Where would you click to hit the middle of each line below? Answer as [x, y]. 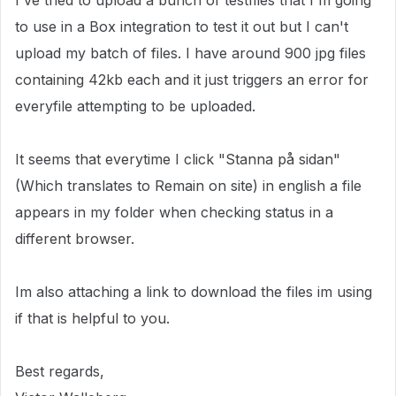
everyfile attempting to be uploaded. [135, 106]
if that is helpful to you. [92, 318]
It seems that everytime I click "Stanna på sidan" [178, 159]
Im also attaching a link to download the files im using [194, 292]
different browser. [75, 239]
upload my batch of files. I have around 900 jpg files [190, 53]
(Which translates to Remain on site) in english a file [188, 186]
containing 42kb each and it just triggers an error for [192, 80]
